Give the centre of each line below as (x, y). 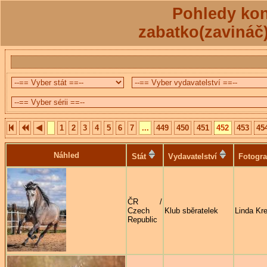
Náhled (66, 155)
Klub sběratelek (191, 210)
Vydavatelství (193, 156)
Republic (142, 219)
